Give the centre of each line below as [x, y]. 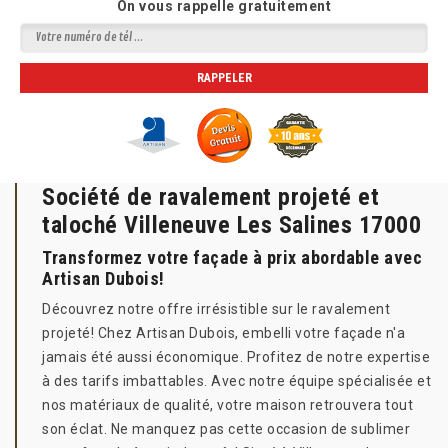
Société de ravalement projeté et [210, 197]
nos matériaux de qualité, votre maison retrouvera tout [227, 405]
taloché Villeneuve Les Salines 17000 [231, 225]
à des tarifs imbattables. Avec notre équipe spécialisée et [236, 381]
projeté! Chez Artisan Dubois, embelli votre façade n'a [223, 333]
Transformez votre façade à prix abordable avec [232, 257]
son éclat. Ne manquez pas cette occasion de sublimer [226, 429]
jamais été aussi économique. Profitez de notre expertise [236, 357]
